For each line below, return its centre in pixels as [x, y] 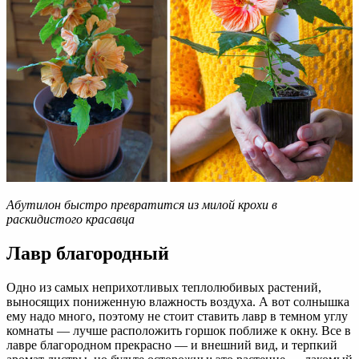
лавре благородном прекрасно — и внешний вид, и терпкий [172, 345]
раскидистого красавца [71, 220]
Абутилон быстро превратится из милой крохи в [142, 205]
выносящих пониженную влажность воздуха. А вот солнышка [178, 302]
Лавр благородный [88, 254]
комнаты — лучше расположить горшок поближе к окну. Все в [179, 331]
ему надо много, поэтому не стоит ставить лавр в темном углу [177, 317]
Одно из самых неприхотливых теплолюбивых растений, [164, 288]
